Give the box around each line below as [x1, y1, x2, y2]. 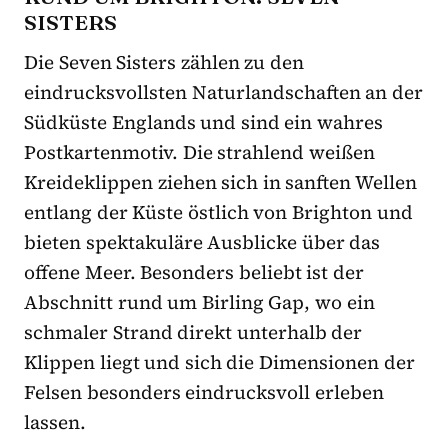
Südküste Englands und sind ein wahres [24, 108, 384, 135]
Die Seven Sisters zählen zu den [24, 48, 305, 75]
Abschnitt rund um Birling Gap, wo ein [24, 288, 375, 315]
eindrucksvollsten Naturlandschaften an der [24, 78, 423, 105]
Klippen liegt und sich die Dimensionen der [24, 348, 415, 375]
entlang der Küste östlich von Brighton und [24, 198, 413, 225]
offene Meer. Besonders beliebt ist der [24, 258, 365, 285]
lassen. [24, 408, 86, 435]
